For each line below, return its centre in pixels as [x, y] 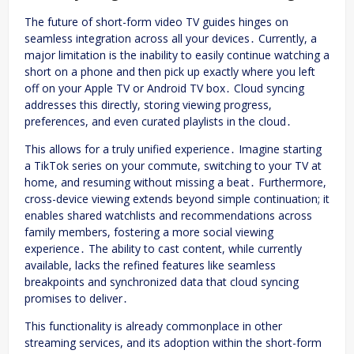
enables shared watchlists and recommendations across [168, 215]
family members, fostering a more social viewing [149, 232]
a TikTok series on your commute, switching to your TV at [173, 165]
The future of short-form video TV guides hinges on [156, 21]
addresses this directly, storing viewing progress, [148, 104]
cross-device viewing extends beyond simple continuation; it [177, 198]
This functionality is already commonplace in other [153, 326]
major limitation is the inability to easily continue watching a [177, 55]
